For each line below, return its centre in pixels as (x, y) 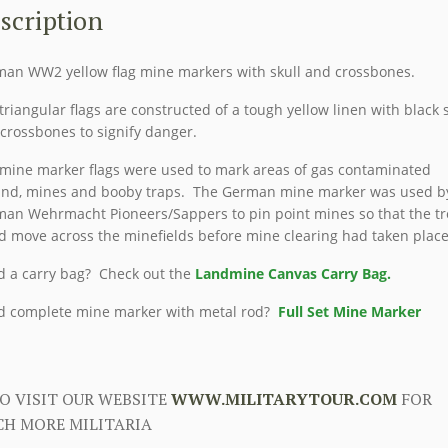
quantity (92, 36)
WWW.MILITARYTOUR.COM (283, 399)
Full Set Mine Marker (351, 312)
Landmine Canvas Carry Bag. (292, 274)
